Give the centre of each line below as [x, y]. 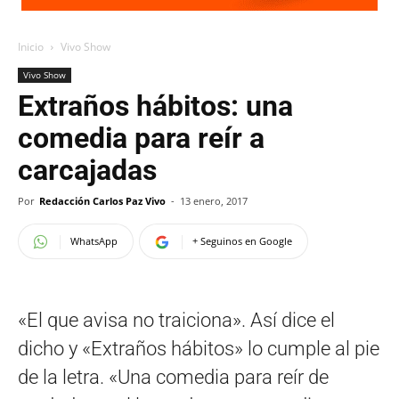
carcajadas [87, 170]
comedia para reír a [141, 138]
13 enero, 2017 [214, 201]
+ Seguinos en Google [242, 241]
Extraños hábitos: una [155, 106]
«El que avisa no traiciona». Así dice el [176, 320]
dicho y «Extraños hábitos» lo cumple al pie [199, 349]
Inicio [31, 47]
